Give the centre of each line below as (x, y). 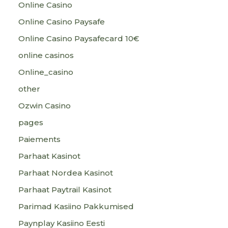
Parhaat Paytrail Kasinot (65, 190)
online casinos (46, 55)
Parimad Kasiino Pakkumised (76, 206)
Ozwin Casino (45, 106)
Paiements (39, 139)
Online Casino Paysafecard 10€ (79, 38)
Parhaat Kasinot (49, 156)
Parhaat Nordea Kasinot (66, 173)
